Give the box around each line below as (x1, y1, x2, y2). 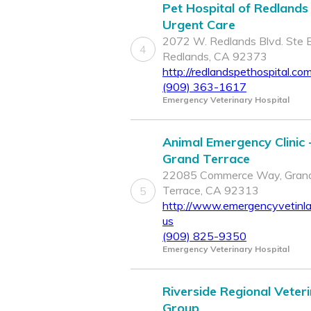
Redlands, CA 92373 (162, 49, 267, 64)
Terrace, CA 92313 (162, 183, 259, 198)
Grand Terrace (162, 151, 250, 167)
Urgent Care (162, 17, 235, 33)
